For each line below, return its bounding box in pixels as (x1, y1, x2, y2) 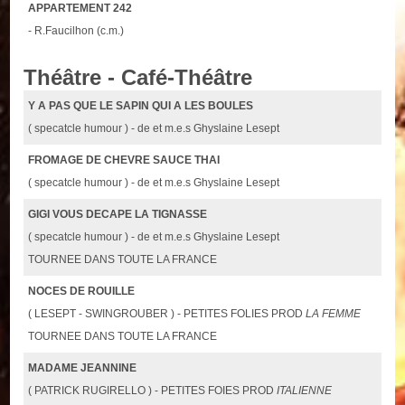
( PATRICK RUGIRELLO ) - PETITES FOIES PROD (28, 383, 278, 397)
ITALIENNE (277, 383, 333, 397)
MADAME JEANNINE (28, 361, 137, 374)
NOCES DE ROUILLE (28, 284, 136, 297)
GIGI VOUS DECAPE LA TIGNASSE (28, 207, 208, 221)
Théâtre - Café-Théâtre (24, 64, 253, 89)
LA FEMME (306, 306, 362, 320)
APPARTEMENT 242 (28, 2, 133, 15)
